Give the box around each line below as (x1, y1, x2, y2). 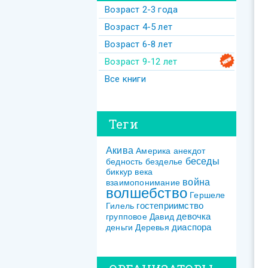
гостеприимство (136, 200, 204, 211)
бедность (106, 157, 143, 167)
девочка (176, 211, 211, 222)
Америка (136, 146, 171, 156)
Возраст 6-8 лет (105, 39, 172, 50)
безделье (145, 157, 183, 167)
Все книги (105, 74, 146, 85)
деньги (106, 223, 133, 233)
